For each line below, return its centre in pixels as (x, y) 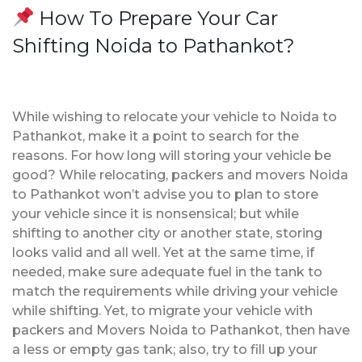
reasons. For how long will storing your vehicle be (172, 155)
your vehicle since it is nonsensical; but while (156, 213)
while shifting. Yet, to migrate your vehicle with (162, 310)
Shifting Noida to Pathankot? (154, 45)
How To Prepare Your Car (156, 18)
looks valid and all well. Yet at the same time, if (163, 252)
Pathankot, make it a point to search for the (156, 136)
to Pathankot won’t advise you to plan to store (165, 194)
